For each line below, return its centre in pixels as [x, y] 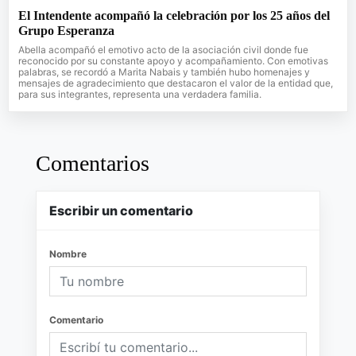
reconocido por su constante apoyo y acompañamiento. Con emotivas [173, 60]
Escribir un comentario [121, 210]
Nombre [68, 253]
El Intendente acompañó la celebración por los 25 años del [174, 15]
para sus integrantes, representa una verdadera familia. [140, 94]
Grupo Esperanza [66, 30]
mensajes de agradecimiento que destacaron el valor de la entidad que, [176, 83]
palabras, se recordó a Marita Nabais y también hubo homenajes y [164, 72]
